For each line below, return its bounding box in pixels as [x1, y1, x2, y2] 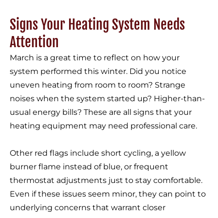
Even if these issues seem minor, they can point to [10, 189, 206, 199]
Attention [10, 34, 59, 51]
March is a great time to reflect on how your [10, 53, 180, 63]
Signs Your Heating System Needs [10, 16, 185, 34]
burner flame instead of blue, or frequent [10, 162, 168, 172]
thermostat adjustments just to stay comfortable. [10, 176, 202, 185]
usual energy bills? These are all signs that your [10, 108, 192, 117]
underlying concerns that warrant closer [10, 203, 165, 213]
